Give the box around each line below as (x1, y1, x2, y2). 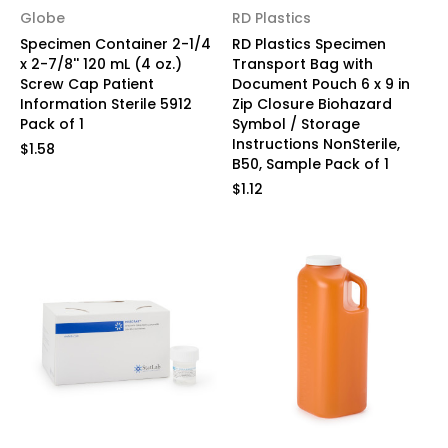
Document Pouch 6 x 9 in (231, 73, 410, 94)
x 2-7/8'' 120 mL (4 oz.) (20, 53, 182, 74)
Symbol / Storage (231, 113, 360, 134)
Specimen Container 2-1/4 (20, 33, 211, 54)
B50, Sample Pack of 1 (231, 153, 389, 174)
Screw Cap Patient (20, 73, 154, 94)
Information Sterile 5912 (20, 93, 192, 114)
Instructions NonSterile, (231, 133, 400, 154)
